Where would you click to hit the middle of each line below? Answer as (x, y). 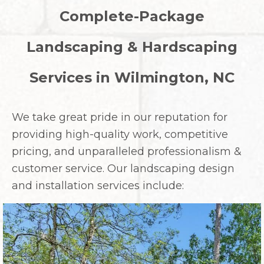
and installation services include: (98, 186)
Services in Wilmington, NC (132, 78)
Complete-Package (132, 16)
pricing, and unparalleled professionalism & (127, 152)
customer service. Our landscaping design (123, 169)
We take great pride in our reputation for (120, 118)
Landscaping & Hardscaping (132, 47)
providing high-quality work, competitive (120, 135)
